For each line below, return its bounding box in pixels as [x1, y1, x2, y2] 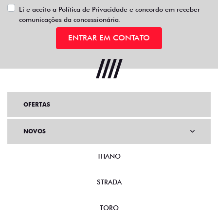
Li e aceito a [19, 5, 58, 13]
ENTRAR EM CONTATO [68, 33, 150, 42]
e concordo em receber [127, 5, 200, 13]
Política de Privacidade [58, 5, 127, 13]
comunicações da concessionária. [19, 15, 121, 23]
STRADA [96, 178, 122, 186]
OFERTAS [23, 100, 50, 108]
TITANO [97, 152, 121, 160]
